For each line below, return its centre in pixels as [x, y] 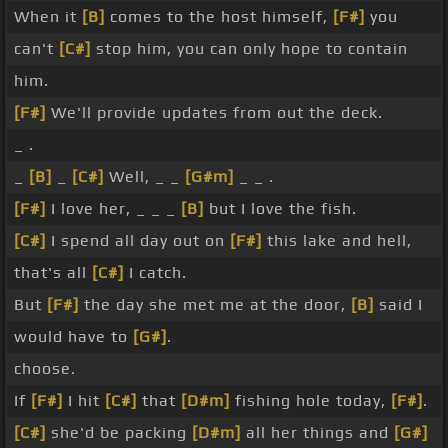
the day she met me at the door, [215, 305]
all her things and [317, 433]
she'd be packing [119, 433]
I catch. [155, 273]
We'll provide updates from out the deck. [214, 113]
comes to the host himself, [219, 17]
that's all [53, 273]
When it [48, 17]
